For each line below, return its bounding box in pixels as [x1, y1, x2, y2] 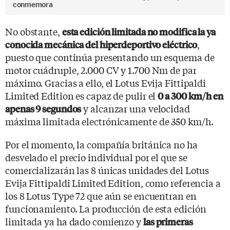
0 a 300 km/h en [158, 89, 223, 102]
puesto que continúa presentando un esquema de [5, 50, 215, 64]
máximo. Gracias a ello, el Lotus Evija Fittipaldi [5, 75, 206, 89]
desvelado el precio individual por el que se [5, 150, 187, 164]
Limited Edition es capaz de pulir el [5, 88, 158, 102]
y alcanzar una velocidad [81, 101, 190, 115]
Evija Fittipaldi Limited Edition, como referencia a [5, 176, 221, 189]
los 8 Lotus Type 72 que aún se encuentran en [5, 188, 197, 202]
